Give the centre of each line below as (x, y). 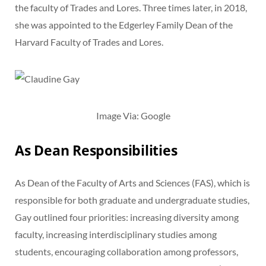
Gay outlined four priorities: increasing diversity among (127, 217)
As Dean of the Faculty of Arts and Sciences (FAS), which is (132, 183)
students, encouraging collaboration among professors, (126, 252)
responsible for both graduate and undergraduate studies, (132, 200)
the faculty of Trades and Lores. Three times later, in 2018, (131, 7)
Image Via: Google (133, 115)
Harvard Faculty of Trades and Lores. (89, 42)
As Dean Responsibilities (96, 151)
